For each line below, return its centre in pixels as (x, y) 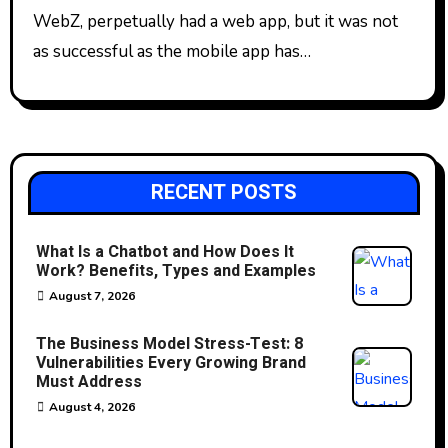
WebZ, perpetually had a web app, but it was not (215, 21)
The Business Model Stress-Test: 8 (169, 343)
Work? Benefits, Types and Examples (175, 270)
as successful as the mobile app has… (171, 51)
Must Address (88, 381)
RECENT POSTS (224, 192)
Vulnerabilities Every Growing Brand (170, 362)
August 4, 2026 (91, 406)
